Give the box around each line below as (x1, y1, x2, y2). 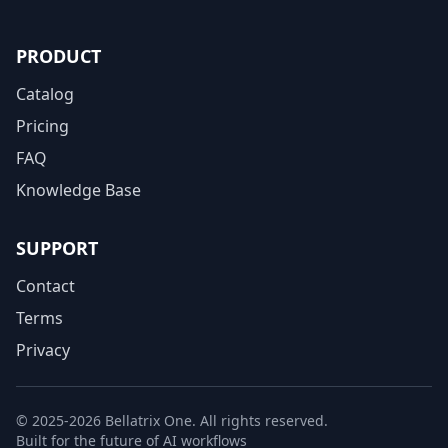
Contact (16, 274, 75, 297)
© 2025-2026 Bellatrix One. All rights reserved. (16, 410, 328, 430)
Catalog (16, 82, 74, 105)
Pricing (16, 114, 69, 137)
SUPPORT (16, 235, 98, 260)
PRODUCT (16, 43, 101, 68)
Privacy (16, 338, 70, 361)
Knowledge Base (16, 178, 141, 201)
